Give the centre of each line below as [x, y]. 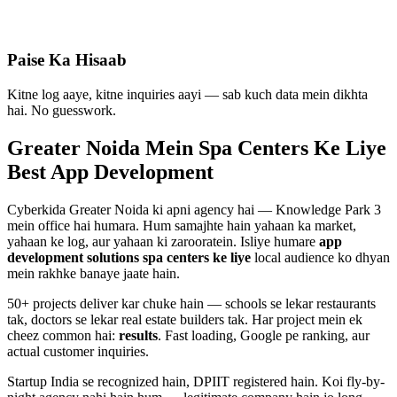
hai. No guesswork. [62, 111]
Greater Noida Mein [103, 148]
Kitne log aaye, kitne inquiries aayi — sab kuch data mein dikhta [187, 95]
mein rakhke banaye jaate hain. [93, 273]
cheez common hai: [63, 335]
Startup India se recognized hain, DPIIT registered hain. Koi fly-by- [196, 381]
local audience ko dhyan [320, 257]
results [138, 335]
